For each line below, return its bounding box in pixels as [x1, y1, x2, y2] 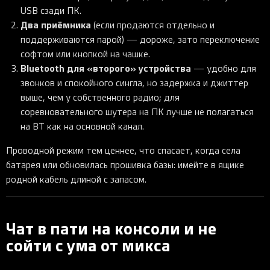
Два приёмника [20, 17, 91, 32]
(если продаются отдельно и [91, 18, 215, 32]
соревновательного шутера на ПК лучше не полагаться [20, 105, 254, 119]
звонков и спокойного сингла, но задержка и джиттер [20, 76, 248, 90]
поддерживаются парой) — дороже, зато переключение [20, 33, 260, 46]
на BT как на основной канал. [20, 119, 144, 133]
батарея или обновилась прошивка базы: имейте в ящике [6, 158, 244, 172]
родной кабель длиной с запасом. [6, 172, 146, 186]
